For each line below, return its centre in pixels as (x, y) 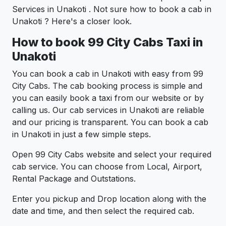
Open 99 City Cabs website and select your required (112, 154)
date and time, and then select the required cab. (103, 211)
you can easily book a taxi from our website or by (108, 98)
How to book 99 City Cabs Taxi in (107, 42)
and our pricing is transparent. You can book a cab (110, 122)
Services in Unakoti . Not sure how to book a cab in (112, 9)
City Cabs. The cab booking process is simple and (107, 86)
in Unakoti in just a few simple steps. (81, 134)
